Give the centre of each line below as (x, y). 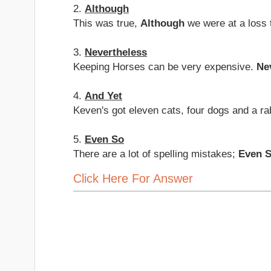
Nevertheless (116, 52)
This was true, (107, 23)
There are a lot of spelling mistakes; (156, 154)
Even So (104, 139)
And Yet (103, 96)
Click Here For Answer (133, 178)
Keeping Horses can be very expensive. (165, 67)
